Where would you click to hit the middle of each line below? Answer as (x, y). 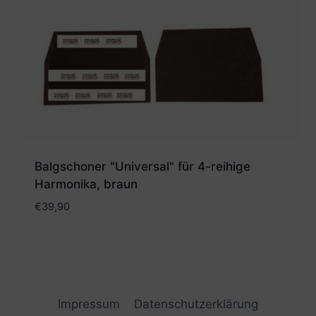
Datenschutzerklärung (196, 304)
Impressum (89, 304)
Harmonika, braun (86, 184)
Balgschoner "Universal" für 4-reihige (142, 167)
